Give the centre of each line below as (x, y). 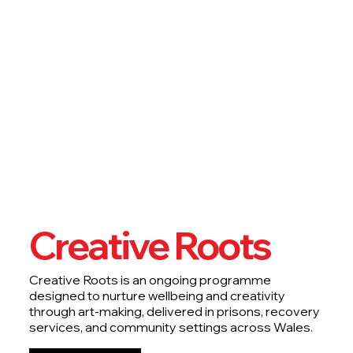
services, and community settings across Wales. (171, 327)
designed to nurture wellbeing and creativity (157, 296)
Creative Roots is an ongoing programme (150, 280)
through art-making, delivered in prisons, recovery (174, 312)
